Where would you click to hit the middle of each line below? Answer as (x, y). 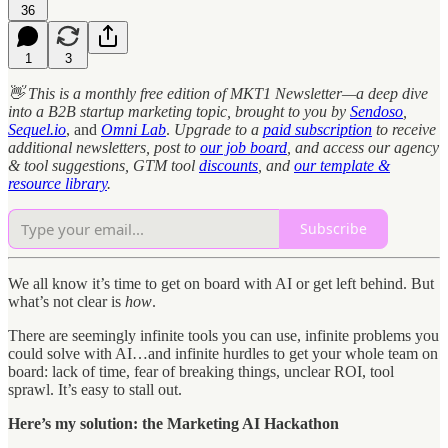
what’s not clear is (66, 301)
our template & (342, 165)
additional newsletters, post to (104, 147)
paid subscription (317, 129)
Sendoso (376, 111)
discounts (228, 165)
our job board (243, 147)
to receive (404, 129)
